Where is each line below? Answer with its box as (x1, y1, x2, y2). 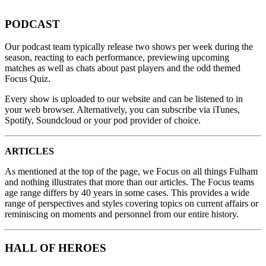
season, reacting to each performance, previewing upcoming (5, 52, 229, 63)
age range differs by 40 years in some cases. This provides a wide (5, 188, 249, 198)
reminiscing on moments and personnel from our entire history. (5, 209, 239, 220)
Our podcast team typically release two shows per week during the (5, 42, 253, 52)
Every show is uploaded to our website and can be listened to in (5, 94, 243, 104)
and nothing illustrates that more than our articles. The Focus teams (5, 177, 254, 188)
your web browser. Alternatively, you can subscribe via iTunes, (5, 104, 240, 115)
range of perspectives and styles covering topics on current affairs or (5, 198, 258, 209)
